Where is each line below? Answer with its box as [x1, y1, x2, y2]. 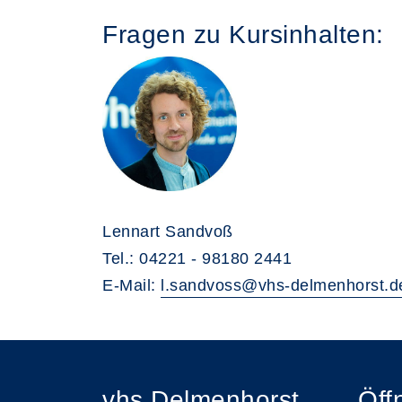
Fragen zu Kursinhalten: [102, 21, 384, 48]
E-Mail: [102, 276, 161, 294]
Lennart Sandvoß [102, 223, 233, 240]
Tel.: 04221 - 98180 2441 [102, 249, 292, 267]
